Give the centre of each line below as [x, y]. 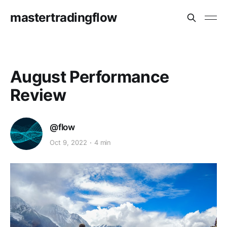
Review [38, 95]
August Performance [90, 77]
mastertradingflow [64, 17]
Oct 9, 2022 [68, 143]
